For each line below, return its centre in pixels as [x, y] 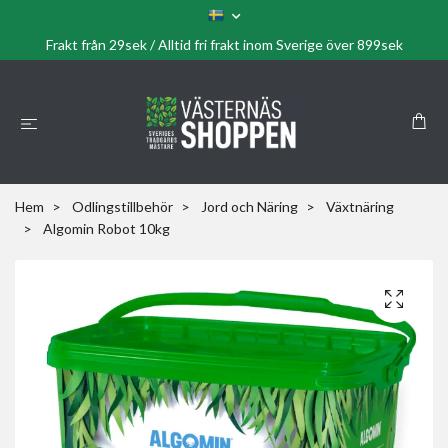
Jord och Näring [249, 206]
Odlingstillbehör [122, 206]
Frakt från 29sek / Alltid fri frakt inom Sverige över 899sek [224, 44]
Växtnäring [360, 206]
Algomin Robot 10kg [105, 228]
